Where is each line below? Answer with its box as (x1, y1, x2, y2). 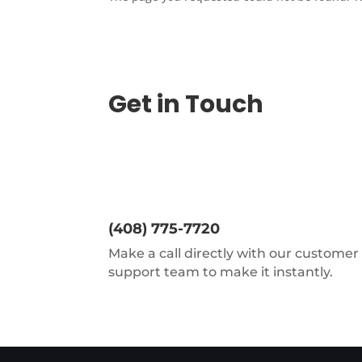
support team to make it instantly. (108, 264, 334, 280)
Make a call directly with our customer (108, 246, 360, 262)
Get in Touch (108, 87, 264, 122)
